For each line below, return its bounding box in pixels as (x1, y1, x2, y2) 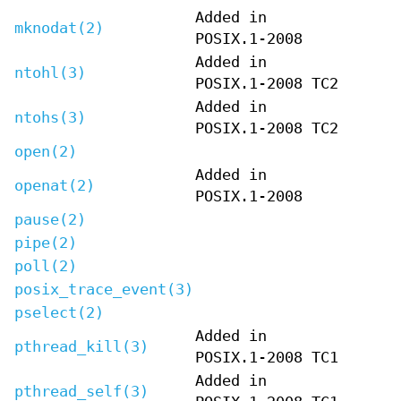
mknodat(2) (14, 19, 104, 37)
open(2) (14, 142, 77, 160)
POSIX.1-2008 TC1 (195, 348, 338, 366)
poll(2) (14, 257, 77, 275)
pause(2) (14, 210, 86, 228)
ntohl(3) (14, 64, 86, 81)
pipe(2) (14, 234, 77, 252)
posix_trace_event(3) (14, 280, 193, 298)
